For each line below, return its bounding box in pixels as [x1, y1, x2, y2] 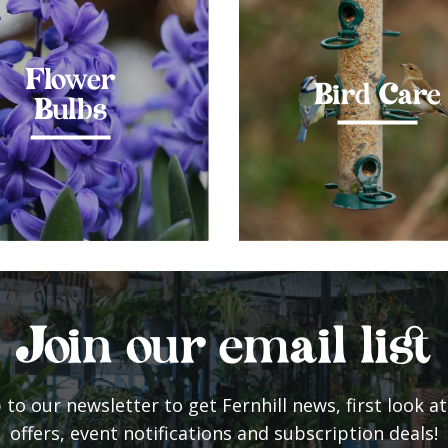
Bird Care [314, 74, 442, 114]
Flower [25, 59, 116, 99]
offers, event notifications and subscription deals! [10, 420, 438, 445]
